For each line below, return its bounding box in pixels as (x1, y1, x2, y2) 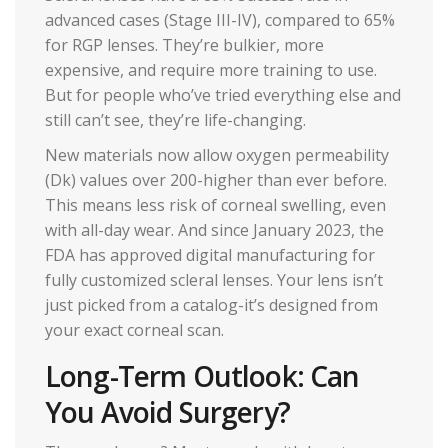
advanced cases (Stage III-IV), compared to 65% (45, 8, 395, 31)
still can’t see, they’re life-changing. (45, 108, 306, 131)
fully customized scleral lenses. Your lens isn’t (45, 268, 383, 291)
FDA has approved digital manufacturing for (45, 243, 375, 266)
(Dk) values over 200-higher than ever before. (45, 168, 387, 191)
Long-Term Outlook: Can (45, 356, 360, 395)
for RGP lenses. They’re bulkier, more (45, 33, 324, 56)
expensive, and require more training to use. (45, 58, 377, 81)
